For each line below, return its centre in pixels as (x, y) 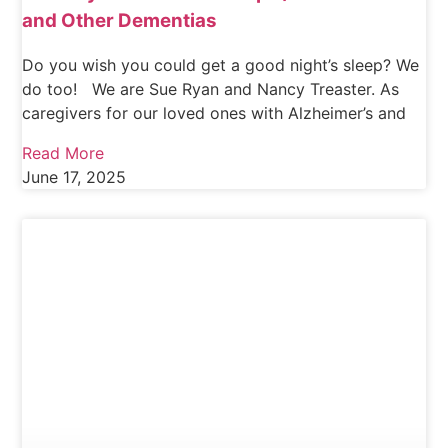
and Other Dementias (120, 20)
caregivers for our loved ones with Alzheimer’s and (214, 113)
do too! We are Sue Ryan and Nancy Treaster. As (211, 89)
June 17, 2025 (74, 177)
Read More (63, 153)
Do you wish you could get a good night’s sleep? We (221, 65)
